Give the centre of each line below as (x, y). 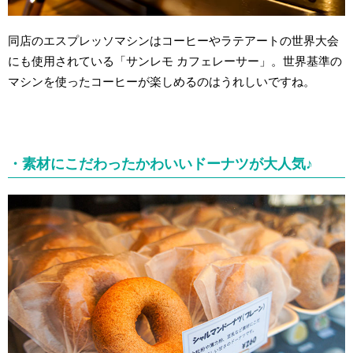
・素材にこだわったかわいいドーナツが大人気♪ (161, 163)
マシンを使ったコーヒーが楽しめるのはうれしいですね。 (162, 82)
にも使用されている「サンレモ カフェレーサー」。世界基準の (175, 61)
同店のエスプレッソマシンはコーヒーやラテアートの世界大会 (174, 41)
